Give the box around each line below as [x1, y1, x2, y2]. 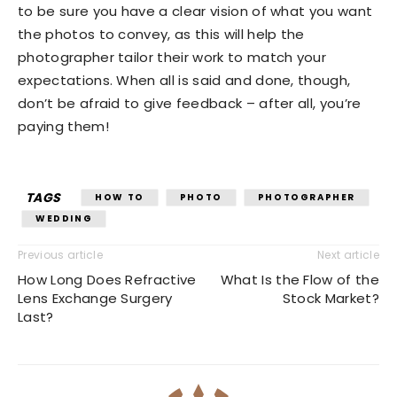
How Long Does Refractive [18, 269, 197, 289]
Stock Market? [282, 288, 379, 307]
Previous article [18, 246, 104, 262]
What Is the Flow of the [220, 269, 379, 289]
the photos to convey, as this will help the [18, 24, 305, 43]
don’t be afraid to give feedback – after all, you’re [18, 93, 362, 113]
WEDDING [35, 211, 93, 225]
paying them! [18, 116, 109, 136]
